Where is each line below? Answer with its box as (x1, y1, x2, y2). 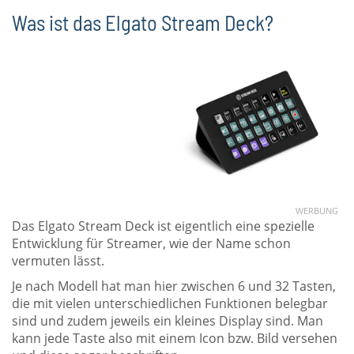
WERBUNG (296, 205, 338, 217)
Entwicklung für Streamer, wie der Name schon (12, 234, 291, 252)
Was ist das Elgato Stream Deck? (12, 9, 273, 35)
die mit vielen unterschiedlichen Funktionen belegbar (12, 294, 328, 312)
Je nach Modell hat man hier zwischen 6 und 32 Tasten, (12, 277, 336, 295)
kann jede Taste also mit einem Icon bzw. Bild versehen (12, 329, 337, 347)
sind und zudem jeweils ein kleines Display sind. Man (12, 311, 323, 330)
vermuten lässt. (12, 251, 104, 269)
